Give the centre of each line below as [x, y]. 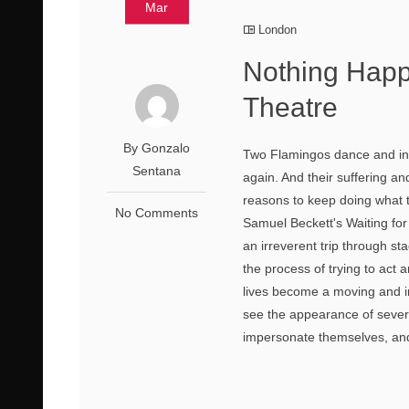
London [278, 29]
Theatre [291, 107]
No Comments [157, 212]
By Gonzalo [157, 147]
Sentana [157, 170]
